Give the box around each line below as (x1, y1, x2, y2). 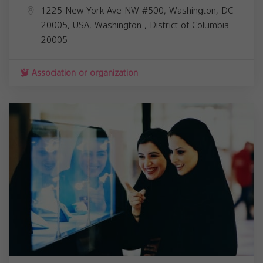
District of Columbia (150, 16, 229, 33)
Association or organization (29, 65, 138, 81)
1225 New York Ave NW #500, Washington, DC (41, 2, 233, 19)
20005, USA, (41, 16, 95, 33)
